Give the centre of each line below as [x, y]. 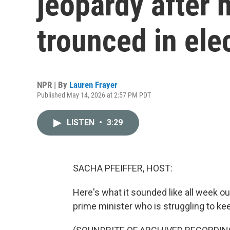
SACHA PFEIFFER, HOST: [123, 168]
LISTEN [82, 122]
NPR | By [53, 85]
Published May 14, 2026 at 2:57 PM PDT [94, 95]
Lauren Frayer [93, 85]
